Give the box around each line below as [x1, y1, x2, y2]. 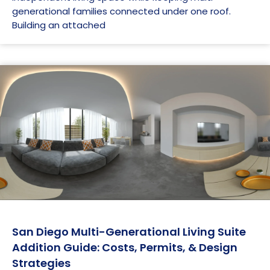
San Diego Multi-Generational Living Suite [12, 224, 246, 239]
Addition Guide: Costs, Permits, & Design [12, 239, 237, 255]
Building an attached [12, 18, 105, 31]
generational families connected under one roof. [12, 4, 231, 17]
